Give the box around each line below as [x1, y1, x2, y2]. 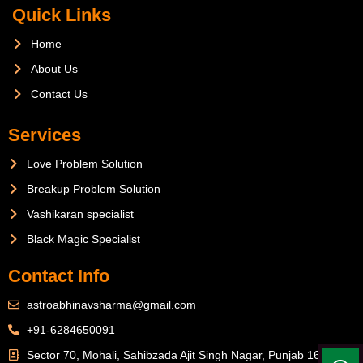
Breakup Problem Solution [26, 181, 160, 195]
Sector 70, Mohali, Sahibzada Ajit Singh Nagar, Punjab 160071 [26, 348, 346, 361]
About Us [30, 62, 78, 75]
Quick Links [12, 4, 111, 25]
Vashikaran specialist [26, 207, 134, 220]
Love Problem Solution [26, 156, 143, 170]
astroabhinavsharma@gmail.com [26, 297, 196, 311]
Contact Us [30, 87, 88, 100]
